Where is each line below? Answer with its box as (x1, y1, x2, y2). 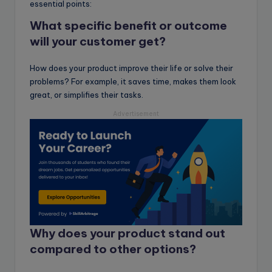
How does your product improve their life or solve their (30, 63, 233, 73)
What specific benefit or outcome (30, 18, 227, 33)
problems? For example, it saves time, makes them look (30, 76, 236, 86)
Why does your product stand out (30, 225, 225, 240)
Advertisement (113, 109, 159, 118)
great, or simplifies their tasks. (30, 89, 143, 100)
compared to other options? (30, 241, 196, 256)
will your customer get (30, 33, 159, 49)
